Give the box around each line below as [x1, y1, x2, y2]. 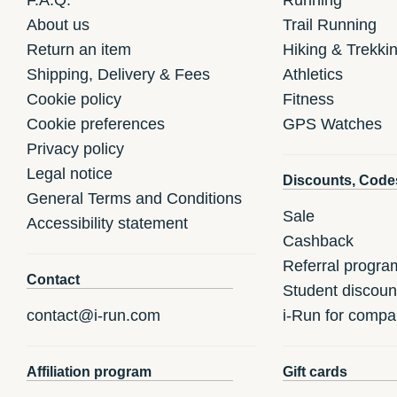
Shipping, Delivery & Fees [27, 65, 210, 83]
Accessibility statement [27, 214, 188, 232]
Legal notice [27, 164, 113, 183]
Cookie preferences [27, 114, 165, 133]
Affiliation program [27, 363, 152, 379]
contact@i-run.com [27, 306, 160, 324]
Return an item [27, 40, 131, 58]
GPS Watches [282, 114, 382, 133]
